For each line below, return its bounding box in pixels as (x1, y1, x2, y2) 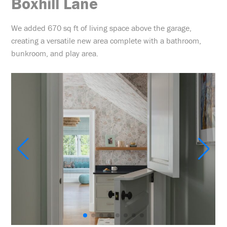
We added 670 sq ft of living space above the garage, (11, 23, 192, 33)
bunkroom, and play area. (11, 48, 99, 58)
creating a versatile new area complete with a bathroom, (11, 35, 202, 46)
